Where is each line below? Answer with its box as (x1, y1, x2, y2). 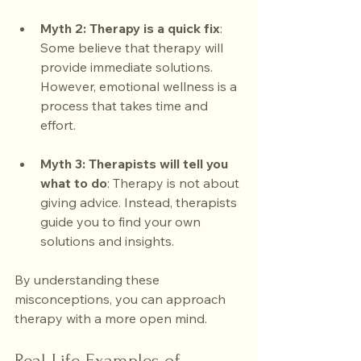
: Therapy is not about (107, 175, 243, 191)
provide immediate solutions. (40, 59, 216, 75)
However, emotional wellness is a (40, 78, 240, 94)
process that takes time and (40, 98, 211, 114)
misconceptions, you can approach (15, 291, 229, 307)
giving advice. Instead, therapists (40, 194, 240, 210)
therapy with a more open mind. (15, 310, 207, 326)
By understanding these (15, 272, 163, 288)
